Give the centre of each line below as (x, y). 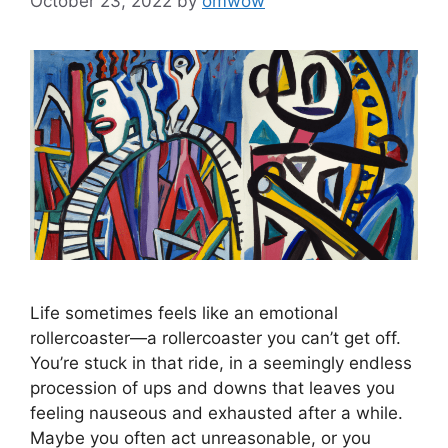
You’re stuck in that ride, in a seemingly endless (221, 363)
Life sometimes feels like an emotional (184, 313)
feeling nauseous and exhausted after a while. (216, 413)
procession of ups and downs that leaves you (212, 388)
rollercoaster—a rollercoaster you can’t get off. (215, 338)
